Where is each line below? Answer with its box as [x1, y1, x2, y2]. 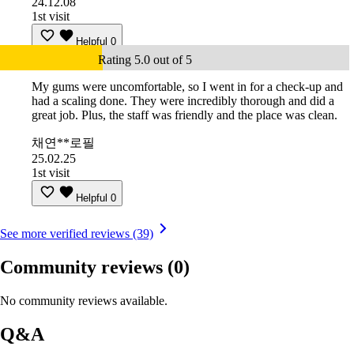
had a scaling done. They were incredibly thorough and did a [32, 94, 334, 108]
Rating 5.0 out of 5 [98, 53, 192, 67]
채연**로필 [32, 136, 95, 150]
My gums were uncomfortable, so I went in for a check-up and [32, 80, 343, 94]
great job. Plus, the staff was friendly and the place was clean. [32, 108, 337, 122]
